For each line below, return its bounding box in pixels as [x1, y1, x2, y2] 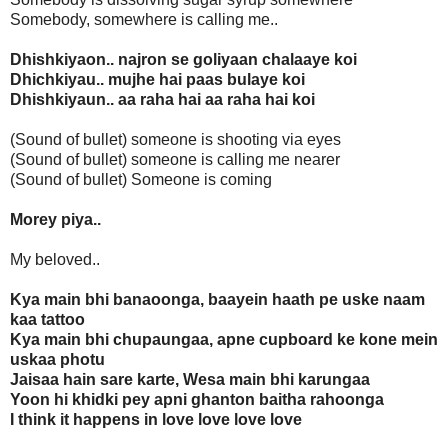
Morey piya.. [10, 211, 101, 229]
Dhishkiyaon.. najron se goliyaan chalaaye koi [10, 51, 357, 69]
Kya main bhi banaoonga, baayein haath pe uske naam [10, 291, 425, 309]
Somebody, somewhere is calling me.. [10, 11, 278, 29]
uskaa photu [10, 351, 105, 369]
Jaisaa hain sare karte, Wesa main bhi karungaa [10, 371, 370, 389]
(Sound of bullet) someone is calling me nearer [10, 151, 340, 169]
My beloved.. [10, 251, 100, 269]
